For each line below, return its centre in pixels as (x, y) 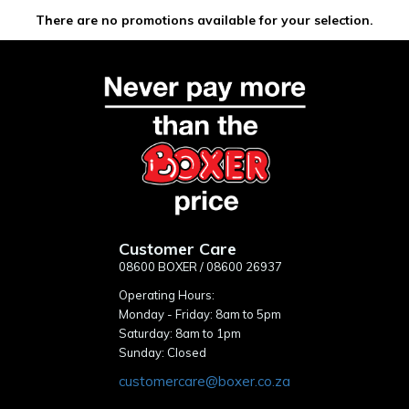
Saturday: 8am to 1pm (180, 333)
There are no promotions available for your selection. (204, 20)
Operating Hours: (167, 294)
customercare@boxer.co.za (204, 381)
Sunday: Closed (163, 352)
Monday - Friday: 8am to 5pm (200, 314)
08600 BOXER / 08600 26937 (200, 266)
